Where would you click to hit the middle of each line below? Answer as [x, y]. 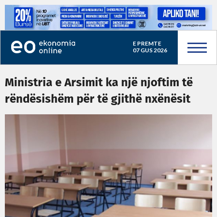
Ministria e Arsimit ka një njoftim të [99, 83]
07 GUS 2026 [150, 50]
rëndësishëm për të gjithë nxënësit [98, 99]
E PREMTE [147, 43]
